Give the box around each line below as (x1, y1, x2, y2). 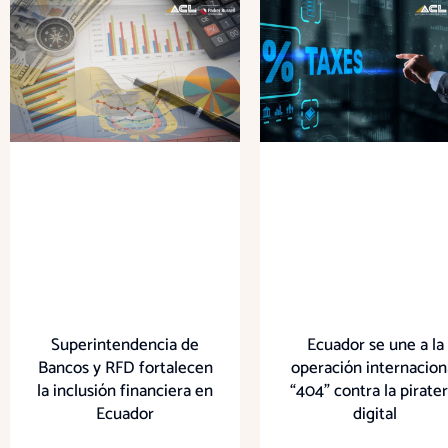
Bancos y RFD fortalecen (37, 353, 213, 382)
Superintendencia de (51, 330, 199, 359)
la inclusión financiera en (37, 376, 213, 405)
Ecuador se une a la (306, 330, 444, 359)
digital (353, 399, 397, 428)
